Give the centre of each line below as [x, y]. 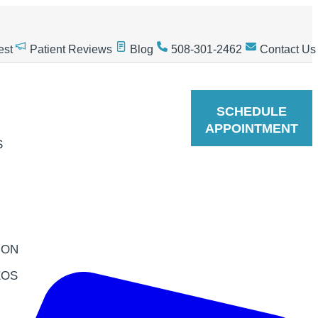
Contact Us [288, 49]
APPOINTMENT [252, 128]
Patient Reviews [71, 49]
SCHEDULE [252, 111]
